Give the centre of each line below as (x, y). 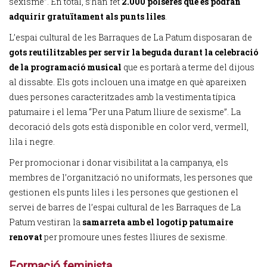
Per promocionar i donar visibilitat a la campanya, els (119, 162)
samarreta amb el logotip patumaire (158, 222)
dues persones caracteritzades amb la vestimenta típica (122, 97)
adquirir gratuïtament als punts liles (87, 16)
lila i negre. (32, 142)
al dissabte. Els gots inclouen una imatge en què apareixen (128, 82)
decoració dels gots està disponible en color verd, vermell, (129, 127)
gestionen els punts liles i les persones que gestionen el (124, 192)
